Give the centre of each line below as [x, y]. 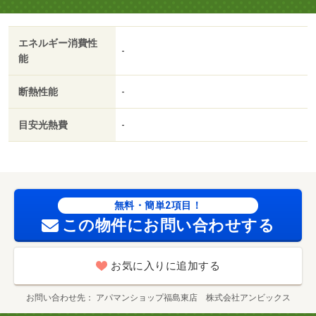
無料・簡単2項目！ [158, 206]
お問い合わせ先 [55, 298]
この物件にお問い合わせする [168, 226]
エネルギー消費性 [58, 43]
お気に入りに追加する [165, 266]
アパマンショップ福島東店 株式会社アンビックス [193, 298]
